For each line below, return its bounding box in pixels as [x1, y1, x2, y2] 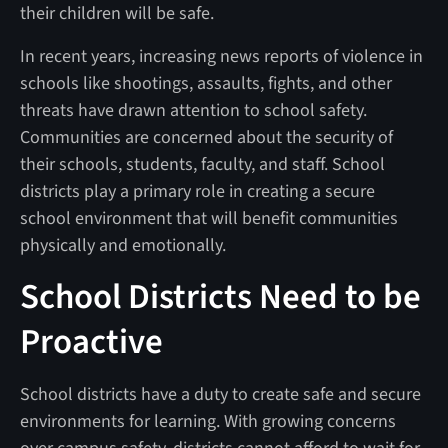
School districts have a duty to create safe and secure [19, 381, 421, 407]
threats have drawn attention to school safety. [19, 97, 367, 123]
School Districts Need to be [19, 271, 421, 322]
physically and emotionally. [19, 232, 230, 258]
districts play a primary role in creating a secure [19, 178, 375, 204]
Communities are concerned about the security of [19, 124, 393, 150]
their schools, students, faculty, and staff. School [19, 151, 385, 177]
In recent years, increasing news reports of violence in [19, 43, 423, 69]
